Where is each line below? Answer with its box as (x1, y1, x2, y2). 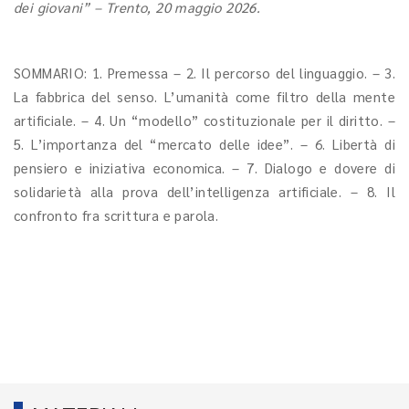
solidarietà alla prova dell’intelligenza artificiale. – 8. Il (14, 183, 395, 200)
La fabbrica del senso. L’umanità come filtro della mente (14, 88, 395, 105)
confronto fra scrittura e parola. (14, 206, 219, 224)
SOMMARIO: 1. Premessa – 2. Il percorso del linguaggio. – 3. (14, 64, 395, 81)
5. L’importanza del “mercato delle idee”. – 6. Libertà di (14, 135, 395, 152)
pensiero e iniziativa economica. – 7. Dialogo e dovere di (14, 159, 395, 176)
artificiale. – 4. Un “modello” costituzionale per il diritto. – (14, 111, 395, 129)
